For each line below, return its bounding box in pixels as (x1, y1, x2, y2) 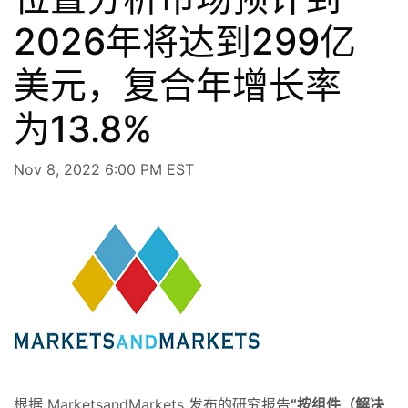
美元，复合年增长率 (14, 62, 342, 107)
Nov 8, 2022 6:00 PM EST (14, 159, 194, 178)
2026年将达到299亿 (14, 18, 356, 64)
